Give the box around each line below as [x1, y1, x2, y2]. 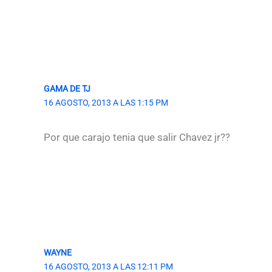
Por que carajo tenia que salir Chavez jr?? [44, 131, 230, 143]
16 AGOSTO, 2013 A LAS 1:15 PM [44, 98, 168, 108]
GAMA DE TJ [44, 84, 90, 94]
